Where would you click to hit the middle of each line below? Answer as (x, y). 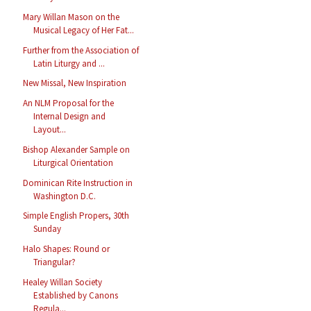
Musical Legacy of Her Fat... (84, 30)
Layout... (50, 130)
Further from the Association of (81, 50)
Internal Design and (70, 117)
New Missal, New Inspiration (75, 83)
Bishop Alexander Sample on (77, 149)
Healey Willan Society (63, 282)
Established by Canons (76, 295)
